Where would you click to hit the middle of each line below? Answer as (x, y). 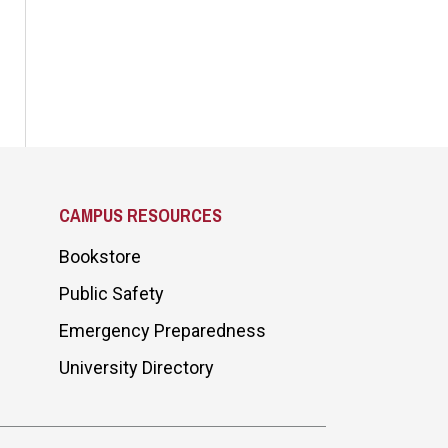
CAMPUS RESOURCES (140, 215)
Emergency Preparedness (162, 330)
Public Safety (111, 293)
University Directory (136, 367)
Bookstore (99, 256)
